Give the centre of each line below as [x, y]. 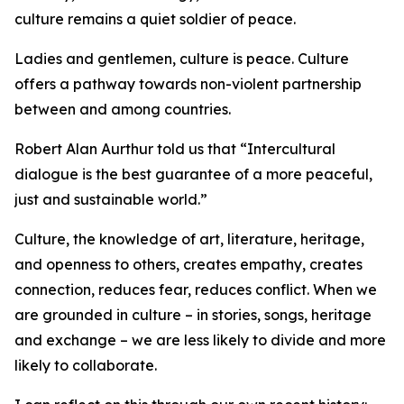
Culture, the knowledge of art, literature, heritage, [189, 239]
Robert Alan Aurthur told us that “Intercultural [175, 149]
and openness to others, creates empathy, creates [188, 264]
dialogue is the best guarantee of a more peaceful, [193, 174]
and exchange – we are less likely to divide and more [200, 340]
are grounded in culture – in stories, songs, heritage [193, 315]
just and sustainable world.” [111, 199]
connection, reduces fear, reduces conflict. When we [196, 289]
